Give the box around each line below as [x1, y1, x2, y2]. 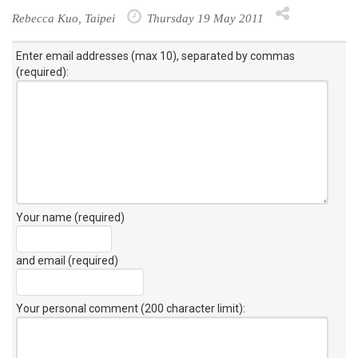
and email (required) [16, 253, 118, 267]
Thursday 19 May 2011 [144, 10, 264, 25]
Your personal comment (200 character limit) [16, 301, 243, 315]
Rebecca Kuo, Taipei [12, 10, 115, 25]
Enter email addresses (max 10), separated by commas [16, 49, 295, 62]
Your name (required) [16, 210, 125, 224]
